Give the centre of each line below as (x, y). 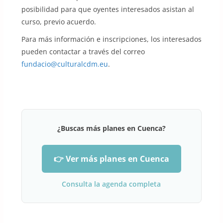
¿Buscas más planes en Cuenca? (111, 128)
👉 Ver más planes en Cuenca (111, 159)
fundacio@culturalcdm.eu (64, 64)
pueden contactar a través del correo (83, 51)
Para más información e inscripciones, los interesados (111, 39)
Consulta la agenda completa (111, 184)
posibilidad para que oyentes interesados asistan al (108, 9)
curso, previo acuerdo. (58, 21)
